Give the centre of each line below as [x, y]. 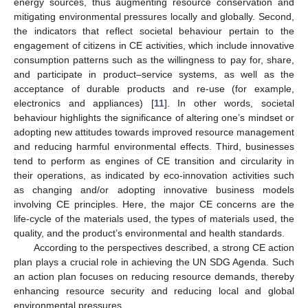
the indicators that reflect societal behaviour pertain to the [154, 31]
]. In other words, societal [229, 103]
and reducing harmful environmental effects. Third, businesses [154, 146]
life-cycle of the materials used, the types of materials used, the [154, 218]
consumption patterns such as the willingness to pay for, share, [154, 59]
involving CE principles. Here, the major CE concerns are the [154, 204]
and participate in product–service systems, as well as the [154, 74]
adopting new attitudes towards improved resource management [154, 132]
